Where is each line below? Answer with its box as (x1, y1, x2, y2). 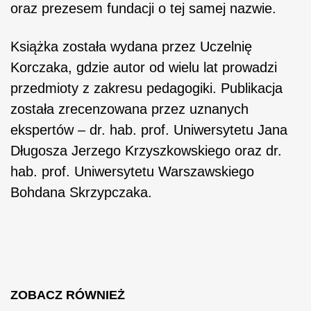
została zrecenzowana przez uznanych (10, 101, 249, 117)
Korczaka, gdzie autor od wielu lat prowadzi (10, 59, 277, 75)
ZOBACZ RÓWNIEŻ (10, 287, 125, 302)
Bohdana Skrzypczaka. (10, 184, 152, 200)
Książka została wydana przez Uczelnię (10, 38, 252, 54)
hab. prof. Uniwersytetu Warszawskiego (10, 163, 254, 179)
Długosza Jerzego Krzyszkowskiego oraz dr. (10, 142, 282, 158)
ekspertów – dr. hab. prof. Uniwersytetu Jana (10, 121, 287, 137)
